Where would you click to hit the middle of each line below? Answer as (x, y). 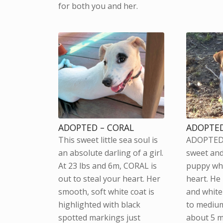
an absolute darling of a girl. (111, 153)
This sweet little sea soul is (108, 140)
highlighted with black (100, 204)
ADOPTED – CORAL (96, 127)
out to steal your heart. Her (110, 178)
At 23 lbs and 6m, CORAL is (108, 166)
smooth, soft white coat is (107, 191)
